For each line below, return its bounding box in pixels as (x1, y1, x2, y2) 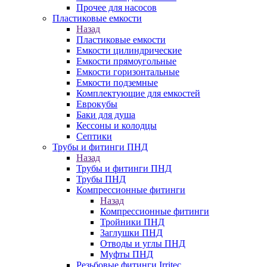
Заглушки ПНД (100, 228, 163, 238)
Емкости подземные (76, 77, 158, 88)
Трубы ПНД (76, 174, 126, 184)
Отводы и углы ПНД (100, 238, 185, 249)
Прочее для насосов (76, 2, 157, 13)
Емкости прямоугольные (76, 56, 176, 66)
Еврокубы (76, 99, 117, 109)
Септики (76, 131, 112, 141)
